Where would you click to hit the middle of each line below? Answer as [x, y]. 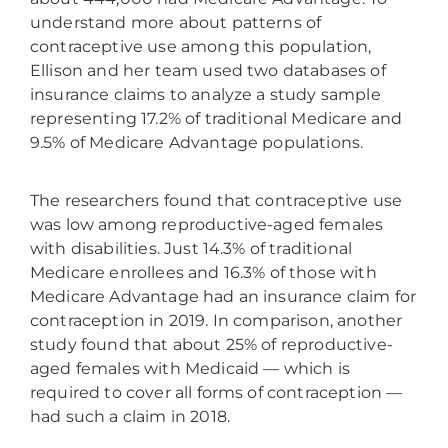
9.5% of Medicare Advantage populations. [197, 142]
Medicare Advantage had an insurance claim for [223, 297]
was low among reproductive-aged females [207, 225]
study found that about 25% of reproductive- [211, 345]
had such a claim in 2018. [130, 417]
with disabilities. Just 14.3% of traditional [191, 249]
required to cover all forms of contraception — [216, 393]
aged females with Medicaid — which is [190, 369]
